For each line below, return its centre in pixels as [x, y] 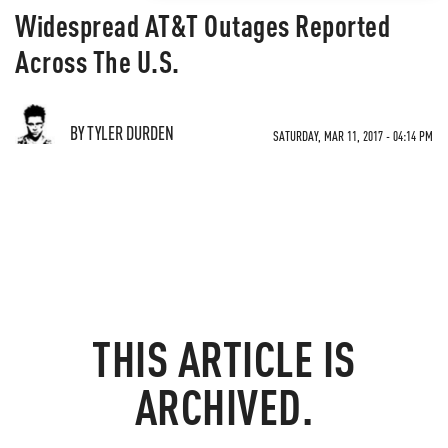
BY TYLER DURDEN [122, 132]
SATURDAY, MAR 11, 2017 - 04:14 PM [353, 135]
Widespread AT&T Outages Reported [202, 25]
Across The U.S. [97, 61]
